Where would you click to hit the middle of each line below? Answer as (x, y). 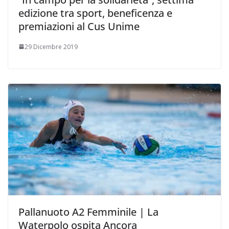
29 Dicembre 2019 (51, 47)
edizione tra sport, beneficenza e (95, 13)
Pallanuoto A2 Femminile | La (88, 212)
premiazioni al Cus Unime (79, 26)
